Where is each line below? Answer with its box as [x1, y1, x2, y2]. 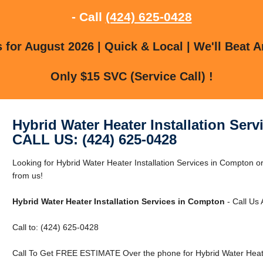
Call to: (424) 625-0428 [12, 222, 99, 232]
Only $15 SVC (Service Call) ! [50, 69, 213, 83]
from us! [12, 170, 43, 180]
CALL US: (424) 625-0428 [12, 131, 177, 147]
